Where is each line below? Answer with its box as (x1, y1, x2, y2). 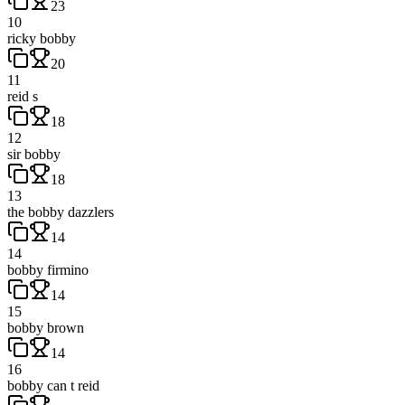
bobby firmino (7, 261, 89, 278)
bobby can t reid (7, 377, 99, 393)
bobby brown (7, 319, 84, 335)
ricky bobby (7, 30, 76, 46)
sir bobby (7, 146, 61, 162)
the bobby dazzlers (7, 203, 114, 220)
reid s (7, 88, 38, 104)
